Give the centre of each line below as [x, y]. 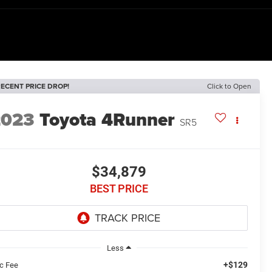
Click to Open [229, 86]
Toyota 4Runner [107, 120]
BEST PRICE [119, 189]
